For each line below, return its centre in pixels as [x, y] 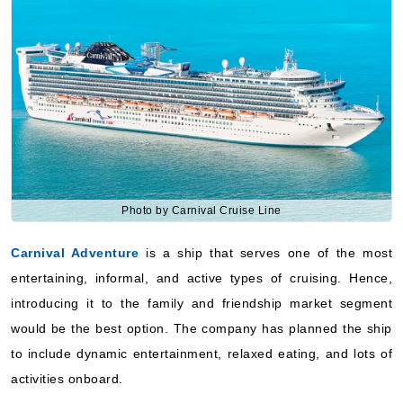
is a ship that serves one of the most [266, 252]
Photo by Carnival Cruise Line [201, 210]
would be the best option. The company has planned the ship [201, 328]
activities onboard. [67, 378]
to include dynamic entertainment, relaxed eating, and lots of [201, 353]
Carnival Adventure [75, 252]
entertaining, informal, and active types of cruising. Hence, [201, 278]
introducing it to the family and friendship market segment [201, 303]
